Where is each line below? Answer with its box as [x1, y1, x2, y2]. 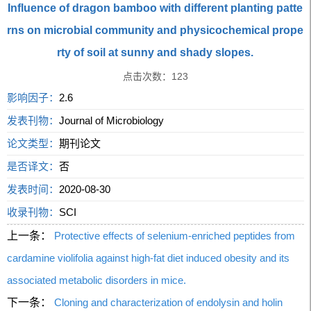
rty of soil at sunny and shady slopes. [57, 46, 254, 58]
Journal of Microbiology [59, 114, 165, 126]
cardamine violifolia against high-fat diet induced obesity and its [7, 251, 290, 264]
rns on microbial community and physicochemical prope [7, 24, 304, 36]
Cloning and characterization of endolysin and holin [51, 296, 283, 308]
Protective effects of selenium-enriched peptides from [51, 229, 296, 242]
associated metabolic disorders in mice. [7, 274, 187, 286]
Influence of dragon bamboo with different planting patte [8, 1, 303, 14]
